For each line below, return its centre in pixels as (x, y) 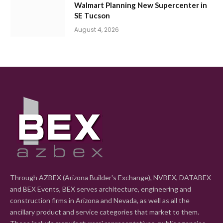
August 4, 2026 (97, 29)
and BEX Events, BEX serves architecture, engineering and (101, 189)
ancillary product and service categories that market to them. (105, 212)
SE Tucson (92, 15)
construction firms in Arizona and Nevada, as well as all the (100, 200)
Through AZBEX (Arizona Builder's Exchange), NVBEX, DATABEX (111, 177)
